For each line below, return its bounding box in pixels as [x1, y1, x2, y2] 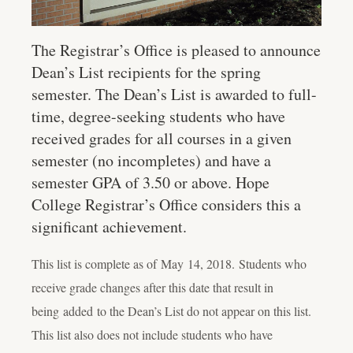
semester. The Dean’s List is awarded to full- [32, 84, 317, 106]
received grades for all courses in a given [32, 128, 292, 150]
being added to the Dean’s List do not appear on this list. [32, 302, 311, 319]
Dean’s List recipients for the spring [32, 61, 261, 84]
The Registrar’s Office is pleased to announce [32, 39, 321, 61]
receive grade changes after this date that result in [32, 278, 273, 295]
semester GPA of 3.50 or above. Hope [32, 172, 269, 194]
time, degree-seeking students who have [32, 106, 285, 128]
